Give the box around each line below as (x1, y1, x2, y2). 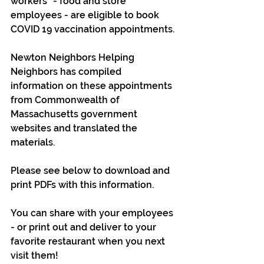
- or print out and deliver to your (11, 222, 159, 233)
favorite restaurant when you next (11, 236, 167, 247)
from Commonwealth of (11, 94, 122, 105)
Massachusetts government (11, 108, 140, 120)
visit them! (11, 250, 61, 261)
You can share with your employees (11, 207, 176, 219)
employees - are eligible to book (11, 9, 161, 21)
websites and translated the (11, 123, 140, 134)
